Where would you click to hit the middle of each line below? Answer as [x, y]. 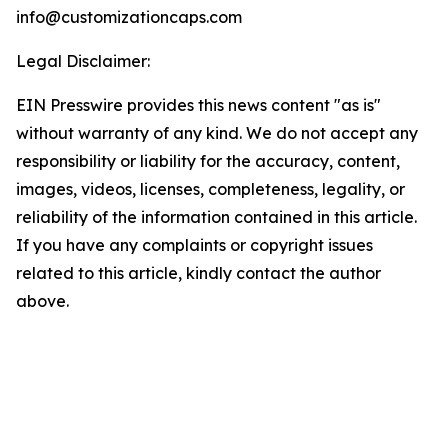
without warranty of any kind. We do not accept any [217, 133]
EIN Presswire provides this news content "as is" [198, 105]
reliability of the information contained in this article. [216, 217]
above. [42, 301]
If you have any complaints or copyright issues [194, 245]
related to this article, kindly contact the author [198, 273]
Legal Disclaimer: [83, 61]
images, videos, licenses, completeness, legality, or [210, 189]
